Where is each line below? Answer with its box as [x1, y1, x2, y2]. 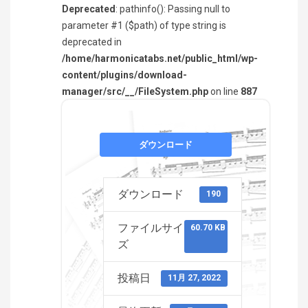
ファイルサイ [118, 221, 184, 234]
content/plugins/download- [62, 69, 187, 80]
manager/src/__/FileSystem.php [62, 86, 208, 97]
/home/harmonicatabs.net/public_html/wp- [62, 53, 258, 64]
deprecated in [62, 36, 122, 47]
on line [208, 86, 241, 97]
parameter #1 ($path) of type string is [62, 20, 226, 31]
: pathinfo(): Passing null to [115, 3, 230, 14]
